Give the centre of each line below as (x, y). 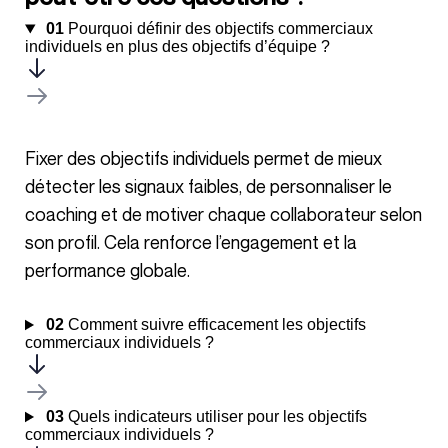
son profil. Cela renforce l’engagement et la (191, 242)
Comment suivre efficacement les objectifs (214, 325)
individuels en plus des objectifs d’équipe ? (177, 47)
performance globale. (107, 270)
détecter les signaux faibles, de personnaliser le (208, 186)
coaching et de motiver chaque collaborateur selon (223, 214)
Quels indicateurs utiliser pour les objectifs (215, 417)
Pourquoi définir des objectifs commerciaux (218, 29)
